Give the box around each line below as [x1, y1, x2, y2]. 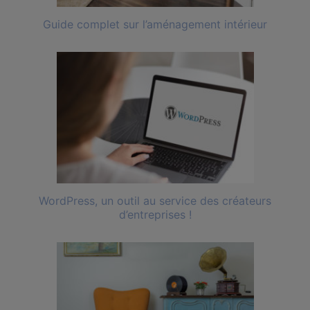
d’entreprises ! [118, 208, 192, 222]
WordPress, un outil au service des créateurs [39, 194, 271, 208]
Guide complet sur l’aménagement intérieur [43, 17, 267, 32]
